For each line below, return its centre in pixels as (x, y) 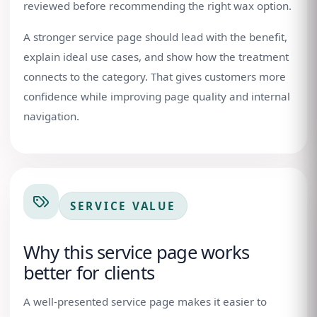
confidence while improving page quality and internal (157, 96)
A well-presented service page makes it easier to (145, 301)
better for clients (89, 273)
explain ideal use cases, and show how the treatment (156, 57)
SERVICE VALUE (123, 206)
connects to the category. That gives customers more (155, 76)
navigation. (51, 116)
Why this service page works (137, 252)
